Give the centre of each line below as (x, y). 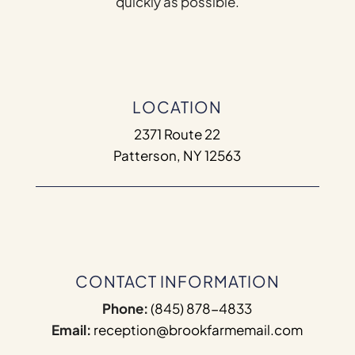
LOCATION (177, 107)
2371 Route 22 (177, 134)
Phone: (126, 309)
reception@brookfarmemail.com (198, 330)
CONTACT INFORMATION (177, 281)
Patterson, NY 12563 (177, 156)
